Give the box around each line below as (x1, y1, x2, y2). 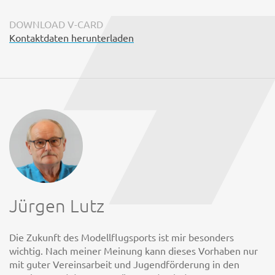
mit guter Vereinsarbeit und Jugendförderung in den (9, 258, 239, 271)
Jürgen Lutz (9, 195, 104, 217)
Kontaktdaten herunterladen (9, 31, 134, 44)
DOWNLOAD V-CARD (9, 17, 103, 30)
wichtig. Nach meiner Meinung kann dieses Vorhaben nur (9, 244, 258, 257)
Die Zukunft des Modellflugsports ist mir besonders (9, 231, 234, 244)
